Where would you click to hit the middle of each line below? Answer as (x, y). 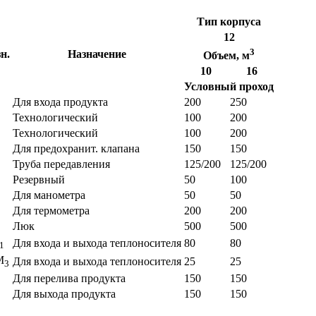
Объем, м (226, 56)
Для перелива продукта (69, 278)
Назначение (97, 54)
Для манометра (49, 195)
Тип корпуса (229, 21)
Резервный (39, 179)
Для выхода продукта (64, 293)
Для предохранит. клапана (76, 148)
